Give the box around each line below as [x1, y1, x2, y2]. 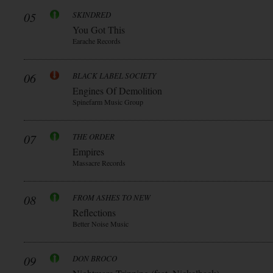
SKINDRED [73, 9, 111, 20]
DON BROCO [73, 253, 117, 264]
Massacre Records [73, 158, 126, 168]
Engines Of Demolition [73, 84, 162, 97]
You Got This [73, 23, 125, 36]
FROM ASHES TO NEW [73, 192, 151, 203]
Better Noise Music [73, 219, 129, 229]
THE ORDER [73, 131, 115, 142]
